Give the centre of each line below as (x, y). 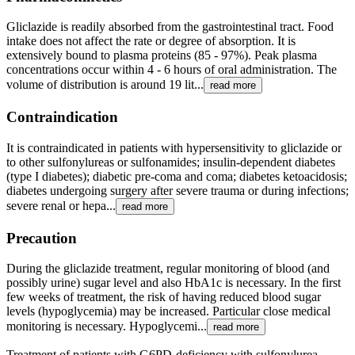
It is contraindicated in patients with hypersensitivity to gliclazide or (174, 147)
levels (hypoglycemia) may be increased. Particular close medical (168, 311)
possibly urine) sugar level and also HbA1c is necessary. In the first (174, 283)
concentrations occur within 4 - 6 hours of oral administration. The (172, 70)
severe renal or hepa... (61, 205)
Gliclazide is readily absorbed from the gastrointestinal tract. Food (170, 27)
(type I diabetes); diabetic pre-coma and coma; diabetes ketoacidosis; (177, 176)
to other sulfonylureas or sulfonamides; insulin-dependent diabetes (171, 162)
